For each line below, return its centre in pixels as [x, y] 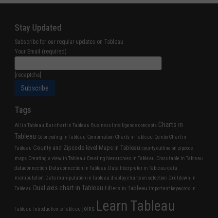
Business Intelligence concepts [124, 125]
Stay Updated [38, 27]
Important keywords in [172, 188]
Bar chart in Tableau [68, 125]
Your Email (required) [41, 51]
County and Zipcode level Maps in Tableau [87, 147]
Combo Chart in [170, 137]
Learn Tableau [135, 206]
